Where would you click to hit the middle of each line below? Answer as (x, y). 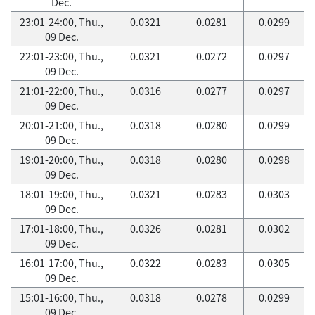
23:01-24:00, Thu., (62, 22)
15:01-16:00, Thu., (62, 297)
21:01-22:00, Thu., (62, 91)
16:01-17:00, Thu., (62, 263)
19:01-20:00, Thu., (62, 160)
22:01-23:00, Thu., (62, 56)
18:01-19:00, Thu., (62, 194)
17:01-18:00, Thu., (62, 229)
